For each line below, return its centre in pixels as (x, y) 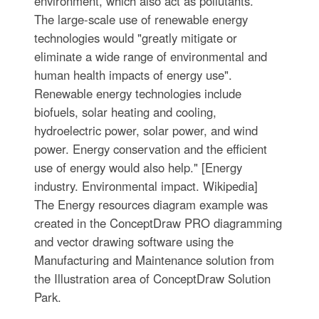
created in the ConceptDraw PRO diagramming (158, 223)
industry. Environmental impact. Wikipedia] (146, 186)
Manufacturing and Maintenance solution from (154, 260)
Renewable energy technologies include (137, 93)
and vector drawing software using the (134, 241)
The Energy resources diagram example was (151, 204)
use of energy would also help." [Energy (138, 167)
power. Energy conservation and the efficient (150, 149)
